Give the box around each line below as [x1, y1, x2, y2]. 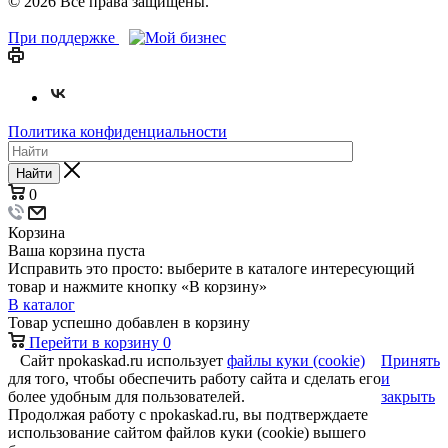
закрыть [381, 387, 435, 405]
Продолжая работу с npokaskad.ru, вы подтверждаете [8, 405, 368, 423]
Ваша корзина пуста [8, 241, 145, 259]
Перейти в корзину [29, 333, 159, 351]
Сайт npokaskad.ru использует [8, 351, 227, 369]
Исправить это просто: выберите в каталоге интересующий [8, 259, 415, 277]
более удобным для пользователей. [8, 387, 245, 405]
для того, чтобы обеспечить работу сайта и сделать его [8, 369, 381, 387]
